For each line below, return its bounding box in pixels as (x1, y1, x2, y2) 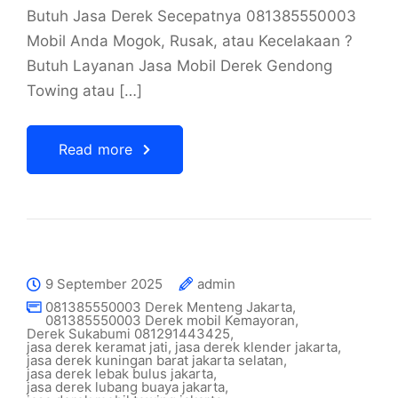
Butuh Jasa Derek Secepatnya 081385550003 (27, 7, 356, 25)
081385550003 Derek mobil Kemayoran (45, 312, 295, 329)
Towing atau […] (27, 82, 142, 99)
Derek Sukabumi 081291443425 (27, 325, 230, 342)
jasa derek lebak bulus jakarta (27, 365, 213, 382)
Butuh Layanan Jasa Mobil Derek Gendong (27, 57, 332, 75)
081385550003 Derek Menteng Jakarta (45, 298, 292, 315)
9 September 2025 (45, 275, 163, 292)
